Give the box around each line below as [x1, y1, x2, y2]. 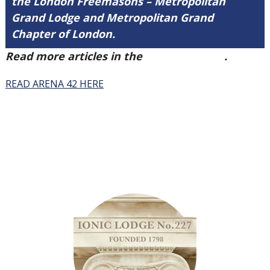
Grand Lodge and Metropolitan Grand [11, 10, 213, 25]
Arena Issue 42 [145, 49, 224, 63]
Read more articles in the [5, 49, 145, 63]
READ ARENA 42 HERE [5, 77, 104, 90]
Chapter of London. [11, 27, 115, 41]
